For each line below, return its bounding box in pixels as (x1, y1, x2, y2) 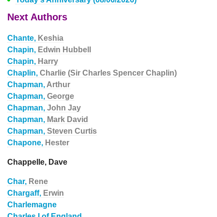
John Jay (47, 104, 81, 112)
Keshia (38, 34, 63, 42)
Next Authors (7, 12, 67, 22)
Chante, (7, 34, 38, 42)
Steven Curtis (47, 127, 97, 135)
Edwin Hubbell (38, 46, 91, 54)
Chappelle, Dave (7, 158, 67, 166)
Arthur (46, 80, 70, 89)
